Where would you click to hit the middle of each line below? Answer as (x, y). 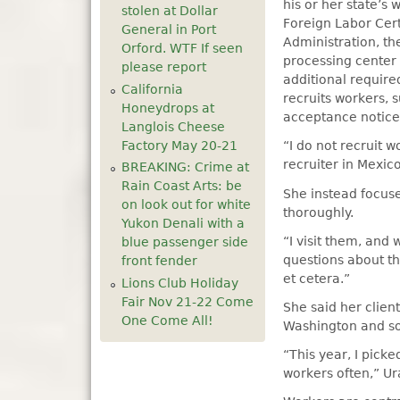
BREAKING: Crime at (185, 167)
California (152, 89)
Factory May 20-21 (179, 145)
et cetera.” (317, 278)
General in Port (169, 29)
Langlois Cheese (173, 126)
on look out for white (186, 204)
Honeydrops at (168, 108)
